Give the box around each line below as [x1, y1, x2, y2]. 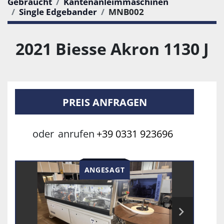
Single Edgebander [19, 6, 97, 17]
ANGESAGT [84, 165, 125, 175]
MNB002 [108, 6, 144, 17]
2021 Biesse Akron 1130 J [15, 38, 209, 59]
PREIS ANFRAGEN [62, 95, 147, 109]
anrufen [57, 127, 94, 141]
